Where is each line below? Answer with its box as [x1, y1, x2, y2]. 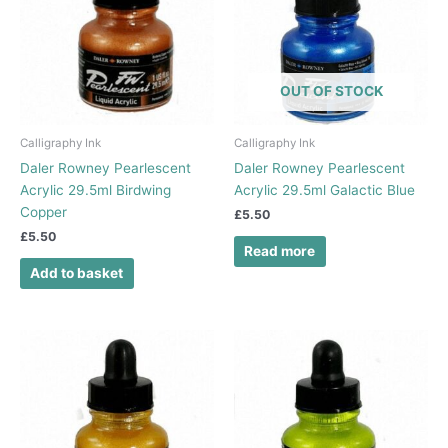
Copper [20, 203, 67, 220]
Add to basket [30, 265, 124, 282]
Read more [244, 243, 316, 260]
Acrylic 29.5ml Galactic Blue [234, 181, 415, 198]
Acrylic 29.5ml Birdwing [20, 181, 171, 198]
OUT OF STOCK [279, 82, 383, 99]
